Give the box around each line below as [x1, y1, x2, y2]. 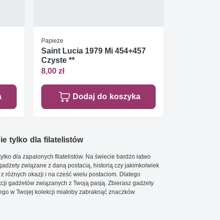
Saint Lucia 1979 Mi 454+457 [41, 46, 146, 55]
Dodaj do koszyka [72, 92, 140, 102]
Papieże [41, 36, 63, 44]
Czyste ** [41, 55, 75, 65]
